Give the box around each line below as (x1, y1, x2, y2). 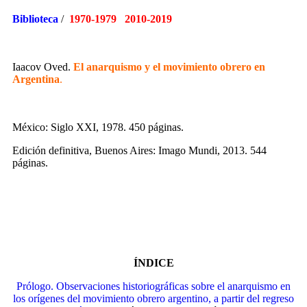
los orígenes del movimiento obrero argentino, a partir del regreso (13, 293, 294, 305)
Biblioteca (12, 13, 58, 25)
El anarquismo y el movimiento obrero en (73, 61, 265, 73)
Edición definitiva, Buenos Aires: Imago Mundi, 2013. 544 (12, 145, 267, 157)
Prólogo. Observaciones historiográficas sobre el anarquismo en (16, 280, 291, 293)
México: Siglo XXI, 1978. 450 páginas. (12, 121, 184, 134)
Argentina (12, 73, 60, 86)
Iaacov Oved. (12, 61, 73, 73)
